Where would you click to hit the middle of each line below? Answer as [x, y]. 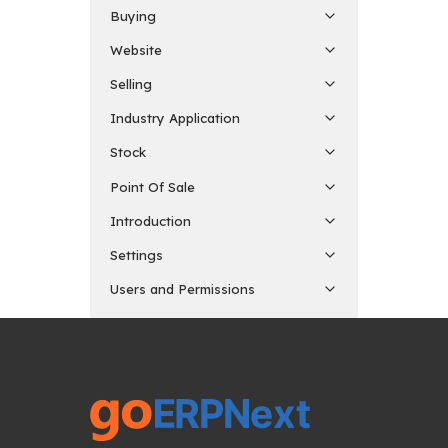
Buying [133, 15]
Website [136, 49]
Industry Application [175, 118]
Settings [136, 255]
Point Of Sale [152, 186]
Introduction [150, 220]
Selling [131, 84]
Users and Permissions [182, 289]
